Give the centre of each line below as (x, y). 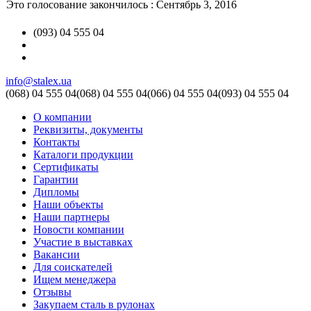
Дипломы (56, 192)
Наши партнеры (72, 217)
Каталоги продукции (83, 154)
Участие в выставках (83, 242)
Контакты (57, 142)
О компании (62, 117)
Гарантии (56, 179)
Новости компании (79, 229)
